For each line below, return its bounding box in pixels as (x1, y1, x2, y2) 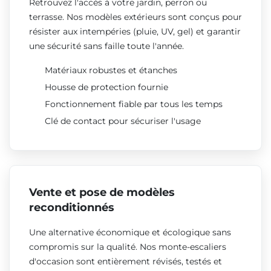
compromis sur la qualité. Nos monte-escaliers (29, 241, 226, 252)
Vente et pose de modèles (29, 185, 175, 199)
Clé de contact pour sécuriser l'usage (44, 115, 201, 126)
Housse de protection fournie (44, 81, 168, 93)
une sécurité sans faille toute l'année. (29, 40, 184, 51)
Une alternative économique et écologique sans (29, 226, 231, 238)
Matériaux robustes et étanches (44, 64, 177, 76)
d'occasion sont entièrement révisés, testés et (29, 255, 222, 267)
